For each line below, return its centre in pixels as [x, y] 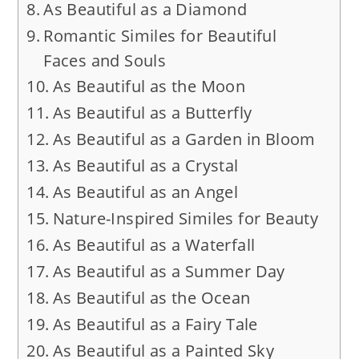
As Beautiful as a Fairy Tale [155, 325]
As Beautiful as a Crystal [145, 166]
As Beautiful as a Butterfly [152, 113]
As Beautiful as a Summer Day [169, 272]
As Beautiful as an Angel [145, 192]
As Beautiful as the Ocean [151, 298]
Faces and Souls [105, 61]
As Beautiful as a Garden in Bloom [184, 139]
